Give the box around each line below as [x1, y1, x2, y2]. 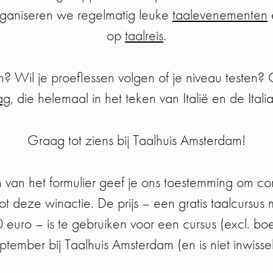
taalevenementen [172, 5, 268, 24]
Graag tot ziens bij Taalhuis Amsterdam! [27, 130, 246, 150]
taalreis [125, 26, 163, 45]
